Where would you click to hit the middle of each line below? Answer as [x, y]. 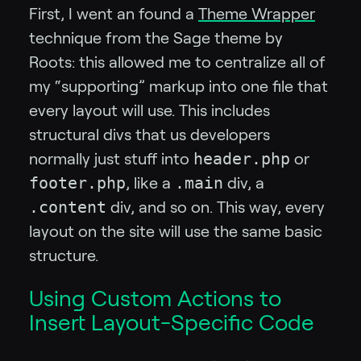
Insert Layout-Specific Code [172, 323]
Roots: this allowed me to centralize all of [177, 62]
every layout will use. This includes [149, 111]
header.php [242, 159]
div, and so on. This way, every [216, 207]
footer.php [77, 183]
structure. [64, 256]
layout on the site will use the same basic [176, 232]
